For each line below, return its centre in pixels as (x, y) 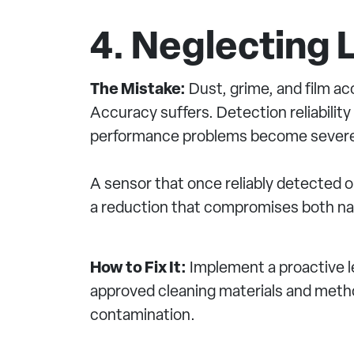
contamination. (143, 316)
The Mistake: (138, 90)
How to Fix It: (138, 269)
